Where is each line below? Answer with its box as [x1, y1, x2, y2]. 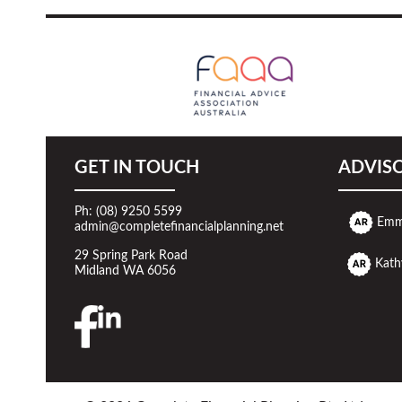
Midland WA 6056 [74, 265, 176, 277]
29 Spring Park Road [74, 249, 188, 262]
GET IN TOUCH [74, 159, 199, 177]
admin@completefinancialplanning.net [74, 221, 284, 233]
